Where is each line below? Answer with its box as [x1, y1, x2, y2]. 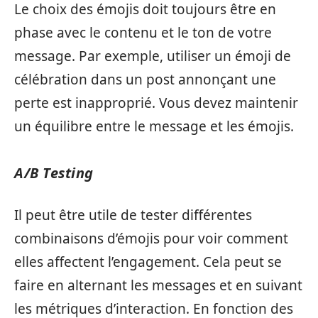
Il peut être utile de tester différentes [14, 205, 252, 224]
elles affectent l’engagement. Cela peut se [14, 252, 282, 271]
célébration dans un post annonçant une [14, 70, 276, 89]
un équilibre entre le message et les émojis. [14, 117, 294, 136]
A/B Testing [14, 163, 94, 182]
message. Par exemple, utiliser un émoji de [14, 47, 291, 65]
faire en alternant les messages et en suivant [14, 275, 302, 295]
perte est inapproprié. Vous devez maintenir [14, 94, 298, 112]
